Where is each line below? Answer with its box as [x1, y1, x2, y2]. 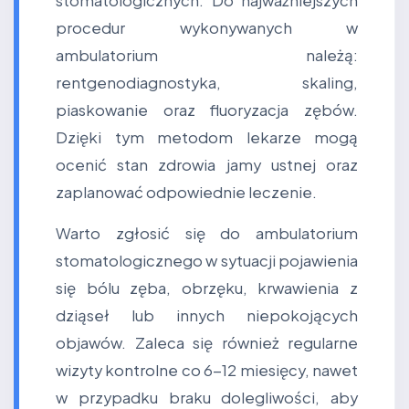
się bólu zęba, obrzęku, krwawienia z [56, 278, 358, 298]
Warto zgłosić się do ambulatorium [56, 224, 358, 243]
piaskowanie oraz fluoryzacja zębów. [56, 100, 358, 120]
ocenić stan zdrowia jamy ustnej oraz [56, 155, 358, 174]
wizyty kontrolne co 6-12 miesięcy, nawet [56, 361, 358, 380]
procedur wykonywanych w [56, 18, 358, 37]
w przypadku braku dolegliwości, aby [56, 388, 358, 407]
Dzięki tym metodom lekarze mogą [56, 128, 358, 147]
